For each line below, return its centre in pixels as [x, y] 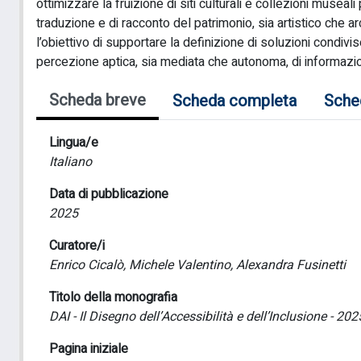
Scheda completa [234, 101]
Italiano [71, 162]
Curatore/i [77, 246]
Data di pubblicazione [109, 194]
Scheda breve [98, 100]
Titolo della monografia [113, 297]
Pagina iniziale [89, 349]
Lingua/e [74, 143]
